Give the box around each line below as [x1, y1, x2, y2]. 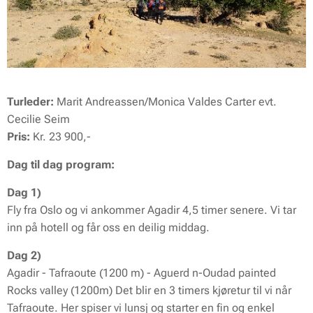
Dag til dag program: [7, 158, 115, 172]
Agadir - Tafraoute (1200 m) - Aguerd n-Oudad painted [7, 266, 276, 280]
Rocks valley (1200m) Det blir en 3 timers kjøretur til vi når [7, 284, 291, 298]
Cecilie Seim [7, 112, 70, 126]
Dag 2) [7, 249, 41, 263]
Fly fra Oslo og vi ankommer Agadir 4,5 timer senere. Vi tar [7, 203, 296, 217]
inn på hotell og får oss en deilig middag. [7, 221, 210, 235]
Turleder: [7, 95, 54, 109]
